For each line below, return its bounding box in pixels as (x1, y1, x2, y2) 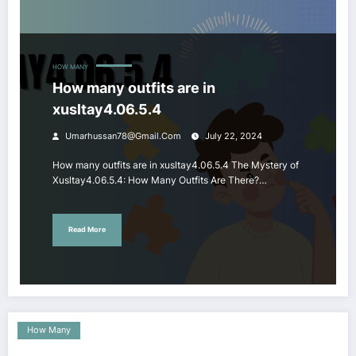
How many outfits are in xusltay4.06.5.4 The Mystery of (52, 158, 299, 171)
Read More (68, 225, 106, 234)
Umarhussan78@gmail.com (65, 130, 181, 141)
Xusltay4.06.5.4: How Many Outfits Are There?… (52, 173, 267, 186)
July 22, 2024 (205, 130, 262, 141)
